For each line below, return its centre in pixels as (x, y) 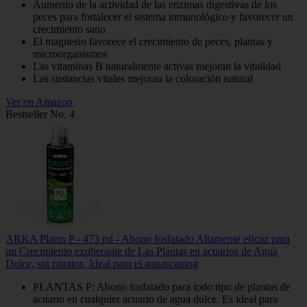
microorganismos (70, 54)
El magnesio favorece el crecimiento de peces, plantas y (153, 42)
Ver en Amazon (39, 102)
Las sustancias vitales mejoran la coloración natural (143, 79)
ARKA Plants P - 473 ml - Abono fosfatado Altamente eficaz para (148, 239)
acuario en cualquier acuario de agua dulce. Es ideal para (155, 299)
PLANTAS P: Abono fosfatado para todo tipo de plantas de (162, 287)
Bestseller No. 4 (40, 114)
